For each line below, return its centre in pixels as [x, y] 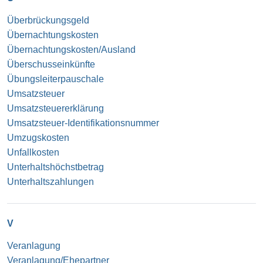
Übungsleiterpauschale [55, 79]
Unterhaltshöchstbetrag [55, 167]
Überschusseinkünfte [51, 64]
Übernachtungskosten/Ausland [71, 49]
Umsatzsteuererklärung [55, 108]
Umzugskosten [38, 137]
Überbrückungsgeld [48, 20]
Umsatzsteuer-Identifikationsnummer [83, 123]
